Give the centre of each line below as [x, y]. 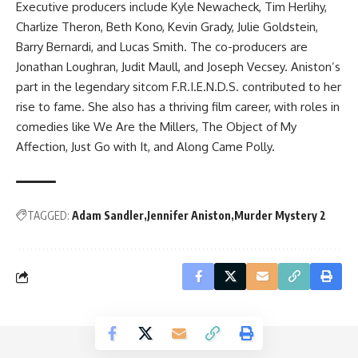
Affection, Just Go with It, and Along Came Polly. [145, 147]
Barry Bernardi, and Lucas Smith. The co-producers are [162, 47]
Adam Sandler [108, 216]
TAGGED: [48, 216]
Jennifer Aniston [189, 216]
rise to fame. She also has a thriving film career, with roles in [178, 107]
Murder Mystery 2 [280, 216]
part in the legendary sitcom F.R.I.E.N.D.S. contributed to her [179, 87]
